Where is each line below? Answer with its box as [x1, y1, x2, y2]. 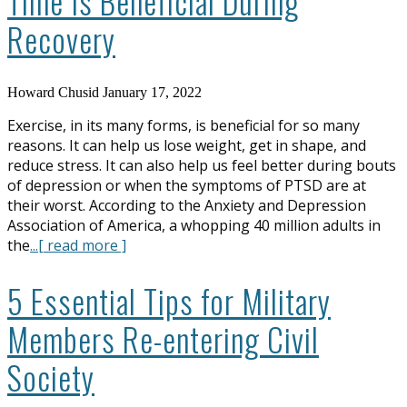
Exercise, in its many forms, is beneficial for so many [7, 114, 360, 135]
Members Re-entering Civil [7, 314, 319, 362]
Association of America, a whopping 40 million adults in [7, 214, 381, 235]
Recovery [7, 15, 115, 63]
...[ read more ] [30, 234, 126, 255]
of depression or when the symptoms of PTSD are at [7, 174, 366, 195]
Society [7, 352, 94, 401]
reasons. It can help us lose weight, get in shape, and [7, 134, 366, 155]
